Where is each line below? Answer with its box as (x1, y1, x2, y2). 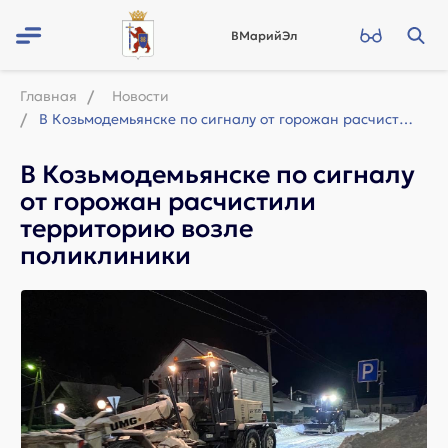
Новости (112, 87, 169, 105)
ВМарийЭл (231, 28, 297, 43)
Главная (20, 87, 77, 105)
